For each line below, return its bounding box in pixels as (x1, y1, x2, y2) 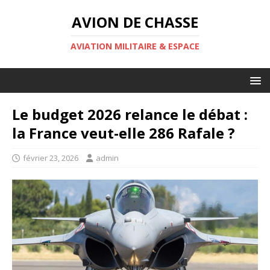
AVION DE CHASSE (72, 12, 198, 32)
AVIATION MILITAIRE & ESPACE (71, 40, 199, 52)
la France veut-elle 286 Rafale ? (12, 123, 235, 143)
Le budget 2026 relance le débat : (12, 104, 248, 124)
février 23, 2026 (23, 152, 78, 163)
